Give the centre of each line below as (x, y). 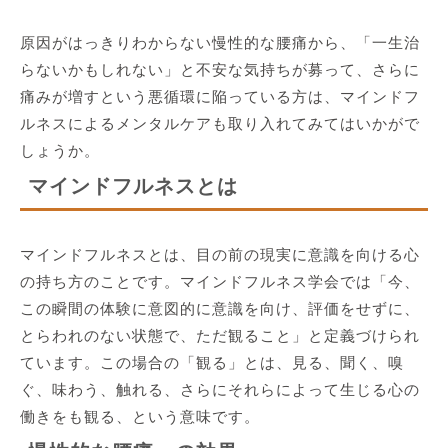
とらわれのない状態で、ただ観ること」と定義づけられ (220, 336)
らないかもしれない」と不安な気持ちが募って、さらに (220, 70)
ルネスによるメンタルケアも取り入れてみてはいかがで (220, 124)
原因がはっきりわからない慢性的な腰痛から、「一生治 (220, 43)
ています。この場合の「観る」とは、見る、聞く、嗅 (212, 363)
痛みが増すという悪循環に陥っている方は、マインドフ (220, 97)
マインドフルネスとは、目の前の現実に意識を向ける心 (220, 255)
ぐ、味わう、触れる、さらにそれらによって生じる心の (220, 390)
